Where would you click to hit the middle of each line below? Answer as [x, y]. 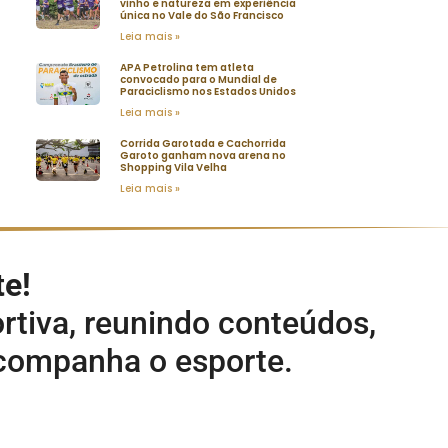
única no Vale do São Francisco [202, 16]
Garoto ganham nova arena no [203, 156]
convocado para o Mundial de [199, 80]
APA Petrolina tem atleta [187, 68]
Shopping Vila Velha [174, 168]
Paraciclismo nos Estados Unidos [208, 92]
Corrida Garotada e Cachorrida [203, 144]
